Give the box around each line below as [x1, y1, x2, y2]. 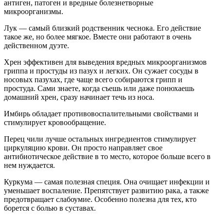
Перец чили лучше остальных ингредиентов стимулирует [4, 134, 196, 143]
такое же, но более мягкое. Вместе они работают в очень [4, 32, 191, 41]
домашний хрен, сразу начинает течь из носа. [4, 92, 154, 101]
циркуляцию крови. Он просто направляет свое [4, 143, 163, 152]
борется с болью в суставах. [4, 203, 96, 212]
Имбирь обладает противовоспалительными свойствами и [4, 109, 199, 118]
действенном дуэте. [4, 41, 69, 50]
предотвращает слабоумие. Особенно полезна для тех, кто [4, 195, 197, 203]
